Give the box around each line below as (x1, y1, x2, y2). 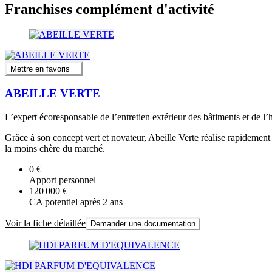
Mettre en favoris (10, 64, 70, 73)
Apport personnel (29, 175, 96, 186)
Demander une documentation (90, 219, 195, 229)
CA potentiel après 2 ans (29, 197, 123, 208)
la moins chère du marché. (5, 143, 105, 154)
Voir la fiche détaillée (5, 218, 86, 229)
